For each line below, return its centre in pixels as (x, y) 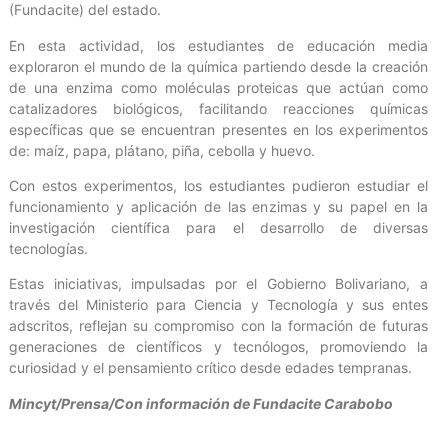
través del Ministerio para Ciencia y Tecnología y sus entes (218, 305)
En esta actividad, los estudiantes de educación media (218, 45)
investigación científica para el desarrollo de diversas (218, 227)
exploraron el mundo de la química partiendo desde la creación (218, 66)
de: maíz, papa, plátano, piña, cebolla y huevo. (162, 150)
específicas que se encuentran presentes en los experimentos (218, 129)
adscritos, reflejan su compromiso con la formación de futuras (218, 326)
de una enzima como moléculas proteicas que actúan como (218, 87)
